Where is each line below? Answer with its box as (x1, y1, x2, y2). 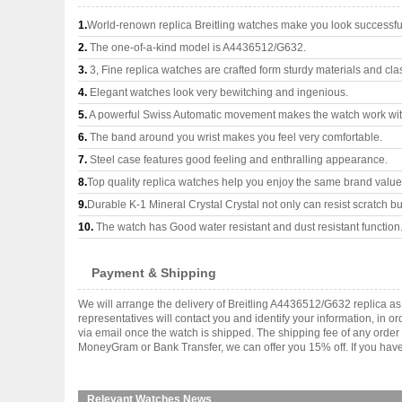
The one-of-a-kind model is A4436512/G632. (87, 41, 306, 54)
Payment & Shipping (92, 266, 216, 280)
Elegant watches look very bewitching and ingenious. (87, 86, 348, 99)
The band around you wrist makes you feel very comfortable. (87, 131, 382, 144)
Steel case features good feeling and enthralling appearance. (87, 153, 388, 166)
